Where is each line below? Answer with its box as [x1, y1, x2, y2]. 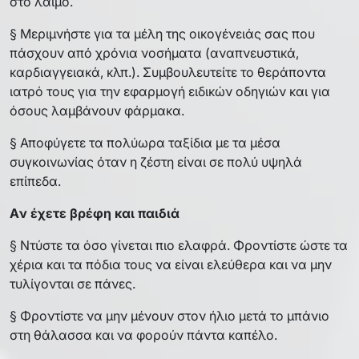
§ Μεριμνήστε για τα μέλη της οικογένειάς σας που [10, 25, 315, 42]
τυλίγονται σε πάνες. [10, 275, 135, 292]
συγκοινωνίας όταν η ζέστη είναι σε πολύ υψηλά [10, 153, 302, 170]
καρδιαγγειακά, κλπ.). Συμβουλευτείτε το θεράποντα [10, 63, 326, 80]
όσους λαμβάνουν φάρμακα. [10, 102, 184, 119]
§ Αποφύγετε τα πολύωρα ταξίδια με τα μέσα [10, 134, 280, 151]
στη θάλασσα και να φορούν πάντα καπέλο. [10, 326, 277, 343]
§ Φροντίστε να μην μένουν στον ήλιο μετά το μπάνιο [10, 307, 329, 324]
